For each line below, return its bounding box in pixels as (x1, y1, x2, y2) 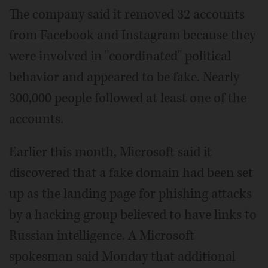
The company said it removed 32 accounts (9, 5, 245, 24)
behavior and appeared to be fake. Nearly (9, 68, 239, 87)
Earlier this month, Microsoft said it (9, 143, 212, 162)
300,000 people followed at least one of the (9, 89, 246, 108)
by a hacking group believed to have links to (9, 206, 257, 224)
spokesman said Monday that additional (9, 248, 236, 266)
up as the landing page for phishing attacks (9, 185, 252, 203)
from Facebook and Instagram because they (9, 26, 255, 45)
